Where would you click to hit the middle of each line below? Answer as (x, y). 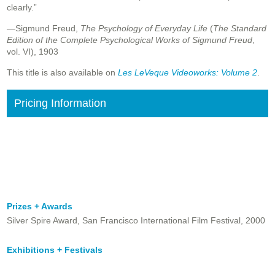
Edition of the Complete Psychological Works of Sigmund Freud (130, 40)
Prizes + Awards (40, 207)
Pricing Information (60, 103)
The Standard (240, 29)
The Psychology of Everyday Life (144, 29)
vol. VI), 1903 (33, 52)
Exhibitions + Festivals (55, 250)
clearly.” (22, 8)
